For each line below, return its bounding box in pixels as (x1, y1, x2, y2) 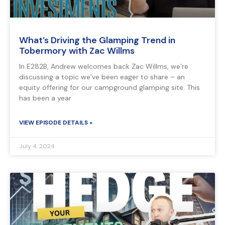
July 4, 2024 (19, 142, 55, 151)
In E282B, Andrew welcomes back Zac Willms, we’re (19, 62, 188, 71)
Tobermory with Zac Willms (19, 45, 135, 57)
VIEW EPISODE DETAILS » (19, 119, 92, 127)
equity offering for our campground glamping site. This (19, 83, 200, 92)
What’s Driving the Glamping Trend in (19, 34, 175, 47)
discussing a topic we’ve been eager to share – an (19, 72, 185, 82)
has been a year (19, 93, 71, 103)
